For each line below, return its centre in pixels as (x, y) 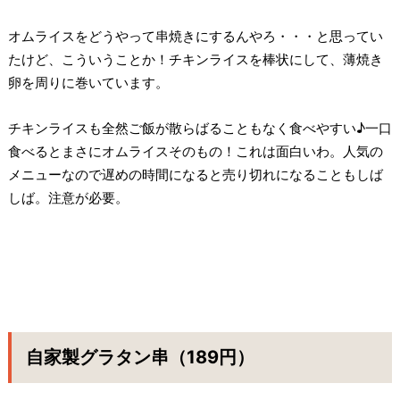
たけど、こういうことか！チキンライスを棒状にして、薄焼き (195, 60)
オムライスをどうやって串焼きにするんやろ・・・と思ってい (195, 37)
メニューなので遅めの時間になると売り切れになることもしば (195, 174)
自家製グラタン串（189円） (140, 357)
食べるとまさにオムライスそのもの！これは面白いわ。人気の (195, 151)
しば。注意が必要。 (68, 197)
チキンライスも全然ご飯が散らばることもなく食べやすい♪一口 (200, 128)
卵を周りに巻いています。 (88, 83)
